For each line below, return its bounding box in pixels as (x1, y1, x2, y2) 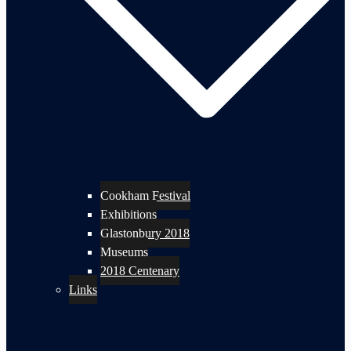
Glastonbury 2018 (100, 226, 190, 240)
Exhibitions (100, 207, 157, 221)
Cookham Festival (100, 188, 190, 202)
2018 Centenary (100, 263, 179, 277)
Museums (100, 244, 148, 259)
